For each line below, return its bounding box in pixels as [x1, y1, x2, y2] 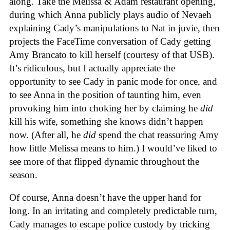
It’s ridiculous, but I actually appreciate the [9, 62, 175, 73]
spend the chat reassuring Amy [99, 129, 219, 140]
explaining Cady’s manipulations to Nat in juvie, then [9, 22, 220, 33]
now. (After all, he [9, 129, 83, 140]
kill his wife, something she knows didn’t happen [9, 116, 203, 127]
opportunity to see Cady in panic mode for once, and [9, 75, 217, 87]
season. [9, 169, 40, 180]
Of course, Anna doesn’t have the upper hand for [9, 192, 201, 203]
